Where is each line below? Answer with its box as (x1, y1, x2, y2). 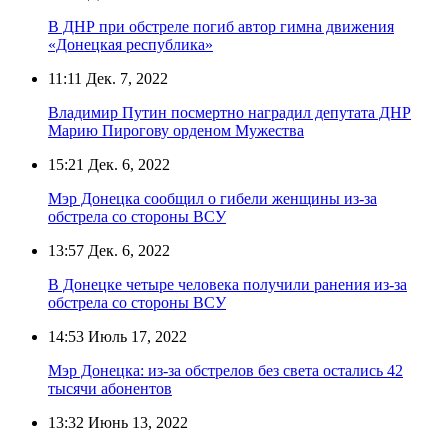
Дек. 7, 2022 (82, 69, 168, 87)
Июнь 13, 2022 (84, 413, 188, 431)
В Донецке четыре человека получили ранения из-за (48, 275, 407, 293)
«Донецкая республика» (48, 35, 213, 53)
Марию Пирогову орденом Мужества (48, 121, 304, 139)
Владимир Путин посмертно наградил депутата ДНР (48, 103, 411, 121)
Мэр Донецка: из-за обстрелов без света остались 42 (48, 361, 403, 379)
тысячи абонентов (48, 379, 172, 397)
